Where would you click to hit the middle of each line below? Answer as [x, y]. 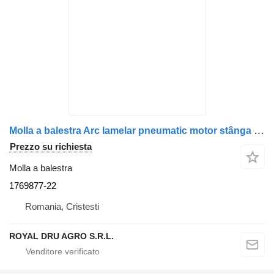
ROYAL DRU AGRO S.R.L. [61, 236]
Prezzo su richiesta [51, 146]
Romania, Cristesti [62, 206]
